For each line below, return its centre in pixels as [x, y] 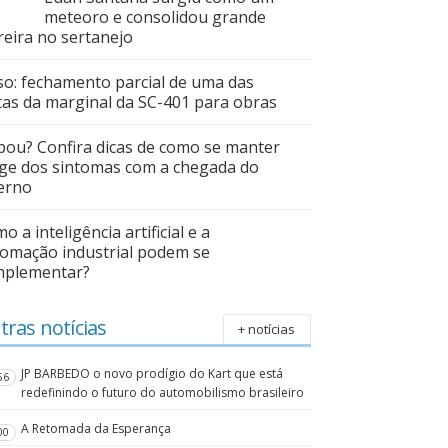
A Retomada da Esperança [96, 428]
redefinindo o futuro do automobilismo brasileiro [163, 392]
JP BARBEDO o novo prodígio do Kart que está [152, 373]
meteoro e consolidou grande [155, 17]
